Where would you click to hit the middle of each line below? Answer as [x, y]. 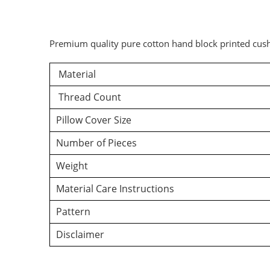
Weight [72, 165]
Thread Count [89, 97]
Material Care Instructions [115, 188]
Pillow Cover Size [94, 120]
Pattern [73, 211]
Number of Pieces [96, 143]
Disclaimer [80, 234]
